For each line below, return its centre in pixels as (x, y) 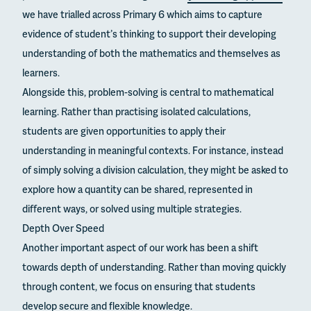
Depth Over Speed (63, 229)
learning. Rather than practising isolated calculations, (136, 112)
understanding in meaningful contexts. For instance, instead (153, 151)
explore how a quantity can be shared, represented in (137, 190)
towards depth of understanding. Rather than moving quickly (154, 268)
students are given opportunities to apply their (124, 132)
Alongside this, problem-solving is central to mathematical (148, 93)
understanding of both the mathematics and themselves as (151, 54)
